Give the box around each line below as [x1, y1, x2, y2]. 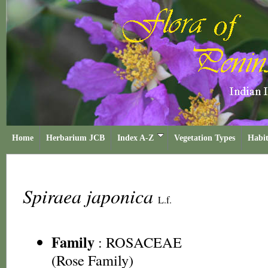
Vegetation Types [174, 133, 235, 142]
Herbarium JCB [46, 133, 105, 142]
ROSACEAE [106, 232, 182, 252]
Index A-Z [117, 133, 154, 142]
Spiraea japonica [23, 183, 158, 209]
